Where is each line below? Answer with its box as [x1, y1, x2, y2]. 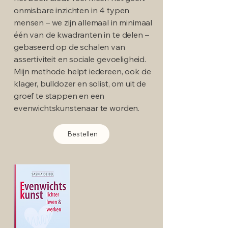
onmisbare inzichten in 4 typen [14, 5, 130, 15]
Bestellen [67, 130, 98, 138]
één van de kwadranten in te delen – [14, 29, 149, 40]
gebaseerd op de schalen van [14, 41, 125, 52]
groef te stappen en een [14, 90, 105, 101]
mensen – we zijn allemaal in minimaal [14, 17, 153, 27]
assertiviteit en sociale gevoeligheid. [14, 53, 146, 64]
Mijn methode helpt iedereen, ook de [14, 66, 151, 76]
